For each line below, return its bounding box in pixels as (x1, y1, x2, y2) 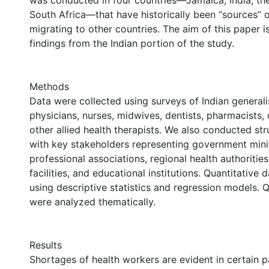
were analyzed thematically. (29, 196, 156, 208)
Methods (29, 80, 69, 92)
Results (29, 239, 62, 251)
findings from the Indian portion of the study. (29, 37, 234, 49)
